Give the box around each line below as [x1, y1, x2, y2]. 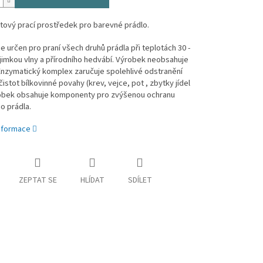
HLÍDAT [80, 174, 104, 187]
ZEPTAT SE [18, 174, 57, 187]
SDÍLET [127, 174, 152, 187]
